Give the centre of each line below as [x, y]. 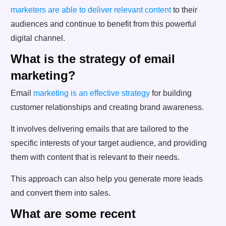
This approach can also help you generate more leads [107, 179]
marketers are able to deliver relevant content [91, 10]
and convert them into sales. [61, 193]
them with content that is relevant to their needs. [95, 157]
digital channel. [38, 38]
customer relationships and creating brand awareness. [107, 107]
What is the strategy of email [93, 59]
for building [171, 93]
